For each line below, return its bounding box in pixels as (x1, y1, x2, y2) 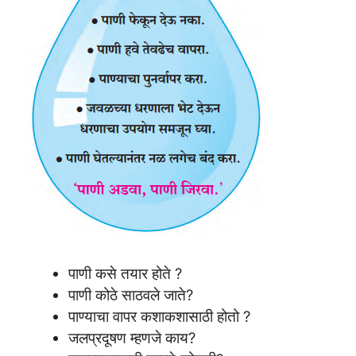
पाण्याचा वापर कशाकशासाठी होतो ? (68, 307, 250, 325)
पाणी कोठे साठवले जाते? (68, 285, 193, 304)
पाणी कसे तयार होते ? (68, 264, 182, 282)
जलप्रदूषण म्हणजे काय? (68, 328, 195, 346)
